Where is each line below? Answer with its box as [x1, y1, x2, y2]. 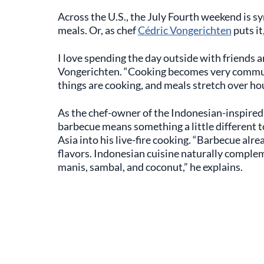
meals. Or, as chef [57, 24, 138, 37]
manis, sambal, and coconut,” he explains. [57, 160, 243, 173]
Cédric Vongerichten [137, 24, 232, 37]
